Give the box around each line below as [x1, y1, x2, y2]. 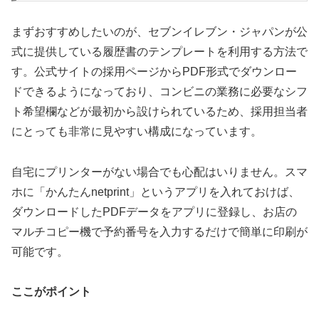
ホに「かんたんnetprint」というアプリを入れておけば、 [11, 185, 300, 198]
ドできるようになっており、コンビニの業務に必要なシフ [11, 85, 308, 98]
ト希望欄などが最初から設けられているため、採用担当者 [11, 105, 308, 117]
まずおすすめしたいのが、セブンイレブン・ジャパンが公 [11, 25, 308, 38]
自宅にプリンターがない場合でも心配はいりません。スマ [11, 165, 308, 178]
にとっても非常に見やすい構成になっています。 [11, 125, 262, 137]
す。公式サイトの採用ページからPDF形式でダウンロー [11, 65, 297, 78]
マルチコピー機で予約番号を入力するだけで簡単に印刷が [11, 225, 308, 238]
